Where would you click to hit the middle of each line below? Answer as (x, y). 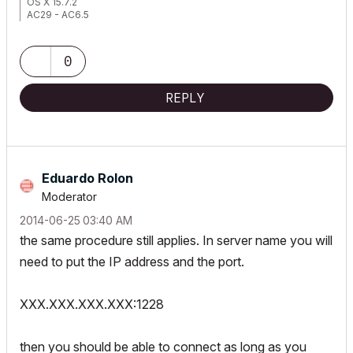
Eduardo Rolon (87, 178)
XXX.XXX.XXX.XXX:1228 (92, 304)
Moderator (69, 197)
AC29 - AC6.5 (58, 15)
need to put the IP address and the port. (132, 262)
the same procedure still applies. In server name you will (176, 240)
